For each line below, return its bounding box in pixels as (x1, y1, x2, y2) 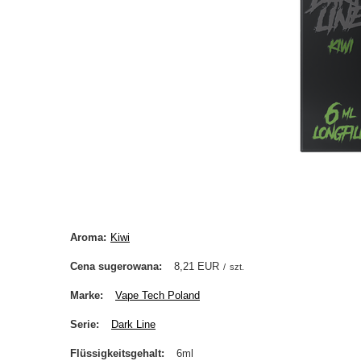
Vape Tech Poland (115, 289, 200, 301)
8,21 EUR (174, 260, 219, 272)
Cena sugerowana (70, 260, 159, 272)
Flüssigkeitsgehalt (70, 347, 161, 359)
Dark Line (111, 318, 156, 330)
